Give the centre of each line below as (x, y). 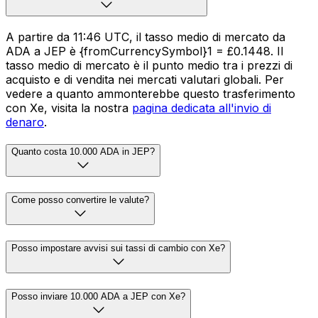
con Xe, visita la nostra (69, 108)
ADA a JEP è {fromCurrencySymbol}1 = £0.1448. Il (144, 51)
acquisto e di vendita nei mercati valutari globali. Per (145, 79)
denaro (25, 122)
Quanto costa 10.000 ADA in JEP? (83, 152)
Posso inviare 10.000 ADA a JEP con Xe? (98, 296)
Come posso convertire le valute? (80, 200)
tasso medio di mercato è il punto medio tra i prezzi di (149, 65)
